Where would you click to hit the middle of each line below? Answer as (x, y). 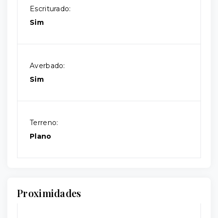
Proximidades (49, 193)
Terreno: (44, 123)
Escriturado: (50, 9)
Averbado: (47, 66)
